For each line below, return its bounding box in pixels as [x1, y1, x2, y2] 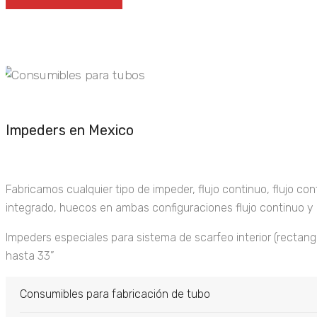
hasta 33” [6, 249, 54, 263]
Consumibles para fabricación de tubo [20, 287, 210, 301]
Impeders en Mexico [6, 122, 134, 139]
